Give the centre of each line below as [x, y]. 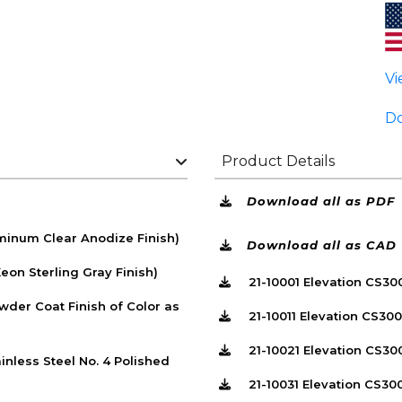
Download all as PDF [321, 201]
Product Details [278, 161]
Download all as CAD [322, 245]
